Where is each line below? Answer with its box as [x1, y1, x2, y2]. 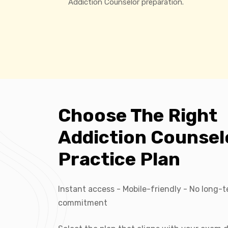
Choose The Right [58, 104, 217, 126]
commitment [58, 197, 107, 208]
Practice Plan [58, 148, 180, 170]
